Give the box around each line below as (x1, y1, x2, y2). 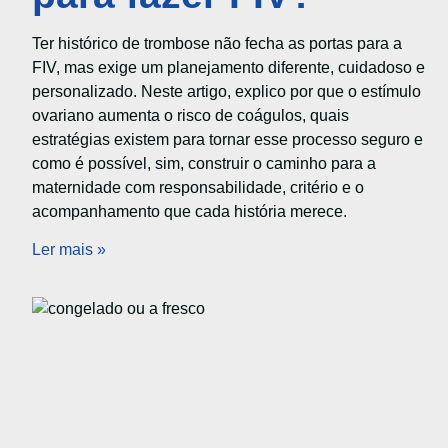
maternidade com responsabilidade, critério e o (32, 178, 364, 196)
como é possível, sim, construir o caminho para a (32, 154, 376, 172)
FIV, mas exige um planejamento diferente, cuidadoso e (32, 58, 425, 76)
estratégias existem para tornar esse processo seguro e (32, 130, 423, 148)
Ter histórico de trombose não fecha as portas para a (32, 34, 402, 52)
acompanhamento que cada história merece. (32, 202, 347, 220)
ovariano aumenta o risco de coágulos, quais (32, 106, 349, 124)
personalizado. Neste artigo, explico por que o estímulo (32, 82, 421, 100)
